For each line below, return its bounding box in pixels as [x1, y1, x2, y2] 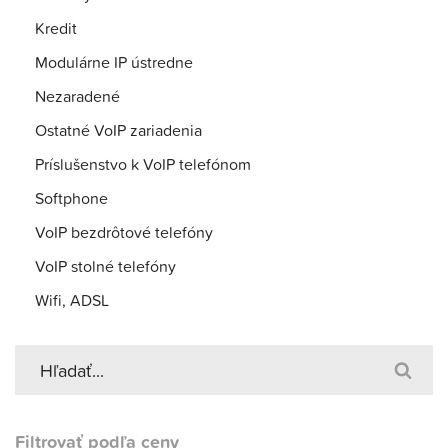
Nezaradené [35, 84, 120, 108]
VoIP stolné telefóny [35, 254, 176, 278]
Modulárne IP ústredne [35, 50, 193, 74]
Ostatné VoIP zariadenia [35, 118, 202, 142]
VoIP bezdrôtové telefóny [35, 220, 213, 244]
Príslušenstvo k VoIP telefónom [35, 152, 251, 176]
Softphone [35, 186, 108, 210]
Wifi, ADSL [35, 288, 109, 312]
